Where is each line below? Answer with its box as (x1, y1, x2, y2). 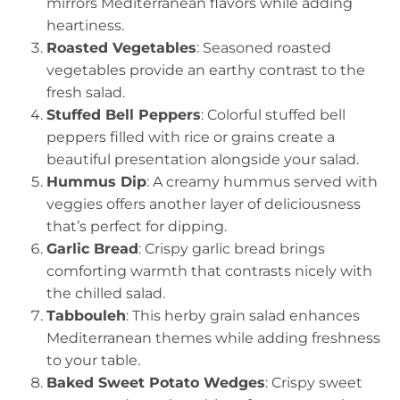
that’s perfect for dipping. (46, 218, 227, 236)
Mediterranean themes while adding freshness (46, 329, 380, 347)
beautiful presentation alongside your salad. (46, 151, 359, 169)
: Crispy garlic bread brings (138, 240, 325, 258)
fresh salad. (46, 84, 125, 102)
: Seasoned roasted (196, 39, 331, 57)
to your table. (46, 352, 140, 370)
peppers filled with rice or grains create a (46, 129, 335, 146)
